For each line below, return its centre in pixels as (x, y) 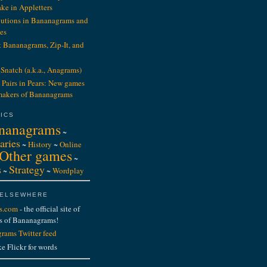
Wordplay (68, 170)
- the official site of (49, 209)
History (40, 144)
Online (70, 144)
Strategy (27, 169)
